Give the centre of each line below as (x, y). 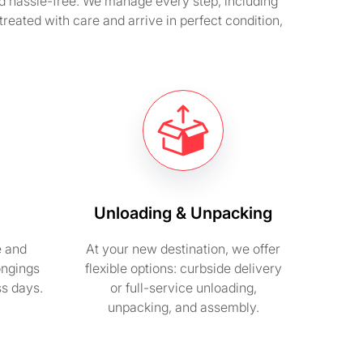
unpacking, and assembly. (183, 307)
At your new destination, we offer (183, 249)
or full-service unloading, (183, 288)
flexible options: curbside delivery (183, 268)
